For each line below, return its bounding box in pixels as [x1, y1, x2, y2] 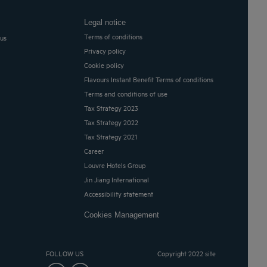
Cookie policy [88, 59, 125, 70]
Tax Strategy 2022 [88, 116, 139, 127]
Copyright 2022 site [157, 247, 216, 258]
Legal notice [88, 17, 126, 27]
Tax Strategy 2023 [88, 102, 139, 113]
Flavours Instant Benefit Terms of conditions [88, 73, 214, 84]
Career [88, 145, 104, 156]
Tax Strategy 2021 [88, 131, 138, 141]
